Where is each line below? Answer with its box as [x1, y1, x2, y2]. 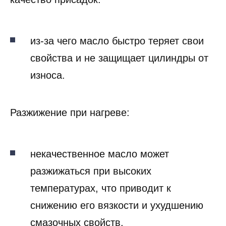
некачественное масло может [30, 148, 169, 159]
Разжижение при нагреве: [10, 106, 130, 118]
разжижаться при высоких [30, 165, 151, 177]
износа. [30, 69, 65, 81]
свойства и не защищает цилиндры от [30, 52, 208, 64]
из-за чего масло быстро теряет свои [30, 35, 204, 46]
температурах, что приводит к [30, 182, 171, 194]
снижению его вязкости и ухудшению [30, 199, 203, 211]
